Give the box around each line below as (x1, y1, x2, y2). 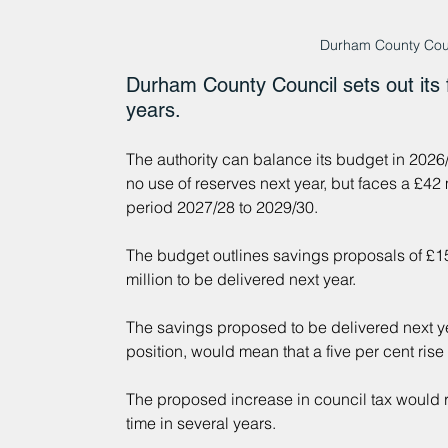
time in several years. (125, 413, 276, 434)
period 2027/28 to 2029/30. (125, 197, 318, 218)
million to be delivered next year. (125, 269, 356, 290)
